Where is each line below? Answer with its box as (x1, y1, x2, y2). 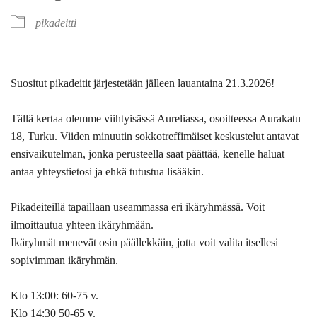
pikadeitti (35, 16, 76, 29)
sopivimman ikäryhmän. (11, 253, 118, 266)
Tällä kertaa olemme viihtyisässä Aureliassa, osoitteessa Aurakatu (11, 112, 301, 125)
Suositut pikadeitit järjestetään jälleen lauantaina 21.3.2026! (11, 76, 275, 89)
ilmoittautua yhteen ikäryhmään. (11, 218, 154, 231)
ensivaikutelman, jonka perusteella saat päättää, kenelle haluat (11, 147, 284, 160)
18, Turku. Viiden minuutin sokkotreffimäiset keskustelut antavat (11, 129, 299, 142)
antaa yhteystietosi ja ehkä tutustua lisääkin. (11, 165, 204, 178)
